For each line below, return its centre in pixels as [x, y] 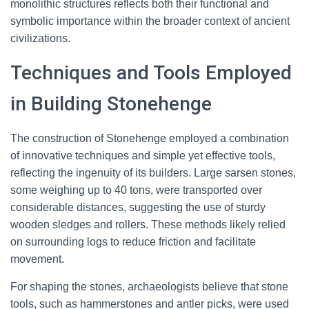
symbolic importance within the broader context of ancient [150, 21]
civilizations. [40, 38]
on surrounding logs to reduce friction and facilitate [133, 242]
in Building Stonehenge [111, 104]
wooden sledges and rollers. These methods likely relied [148, 225]
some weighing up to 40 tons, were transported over [136, 190]
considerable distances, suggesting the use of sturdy [138, 207]
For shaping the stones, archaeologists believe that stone [149, 287]
